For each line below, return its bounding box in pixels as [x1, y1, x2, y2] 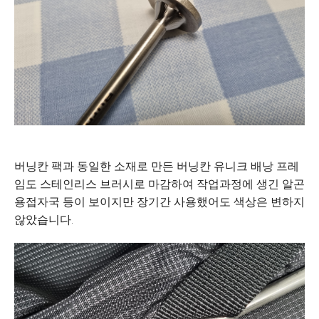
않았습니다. [14, 213, 73, 226]
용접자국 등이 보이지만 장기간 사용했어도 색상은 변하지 [14, 195, 305, 209]
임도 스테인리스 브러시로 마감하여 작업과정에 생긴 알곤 [14, 177, 305, 191]
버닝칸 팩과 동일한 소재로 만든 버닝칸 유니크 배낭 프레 [14, 159, 299, 173]
